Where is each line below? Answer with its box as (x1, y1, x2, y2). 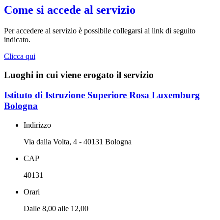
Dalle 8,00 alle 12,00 (24, 204, 88, 213)
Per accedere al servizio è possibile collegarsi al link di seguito (4, 26, 195, 35)
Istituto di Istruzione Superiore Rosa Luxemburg (4, 90, 200, 101)
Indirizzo (24, 120, 51, 129)
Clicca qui (4, 52, 35, 60)
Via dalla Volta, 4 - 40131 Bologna (24, 137, 132, 146)
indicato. (4, 35, 30, 44)
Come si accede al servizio (4, 3, 136, 16)
